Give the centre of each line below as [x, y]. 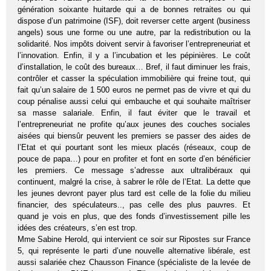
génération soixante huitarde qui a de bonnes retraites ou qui [134, 10]
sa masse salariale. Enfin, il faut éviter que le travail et [134, 113]
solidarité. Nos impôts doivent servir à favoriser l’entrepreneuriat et [134, 44]
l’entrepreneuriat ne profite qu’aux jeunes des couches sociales [134, 125]
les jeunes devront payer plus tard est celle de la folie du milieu [134, 194]
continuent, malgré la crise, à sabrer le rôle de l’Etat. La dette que [134, 182]
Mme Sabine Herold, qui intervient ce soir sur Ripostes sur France [134, 240]
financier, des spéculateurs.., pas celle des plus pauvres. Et [134, 205]
